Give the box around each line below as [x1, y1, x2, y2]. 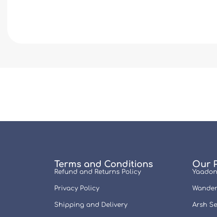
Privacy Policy [54, 185, 99, 192]
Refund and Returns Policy [54, 168, 141, 175]
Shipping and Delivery [54, 201, 127, 208]
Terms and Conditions [54, 159, 153, 169]
